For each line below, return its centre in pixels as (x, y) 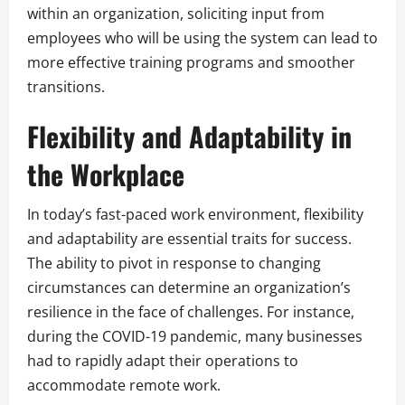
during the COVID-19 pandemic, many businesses (195, 336)
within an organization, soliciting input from (176, 13)
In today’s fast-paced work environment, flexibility (195, 214)
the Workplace (106, 174)
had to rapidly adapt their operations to (163, 360)
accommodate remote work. (124, 385)
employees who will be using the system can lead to (202, 38)
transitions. (66, 86)
